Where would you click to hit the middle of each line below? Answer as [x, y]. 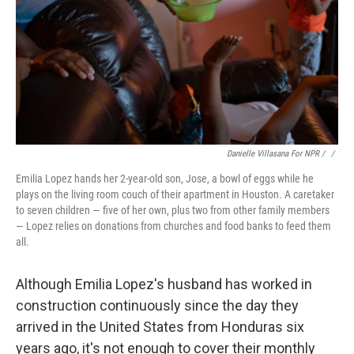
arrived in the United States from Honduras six [160, 327]
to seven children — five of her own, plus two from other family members [173, 210]
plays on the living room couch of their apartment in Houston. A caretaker [175, 194]
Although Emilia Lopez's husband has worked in [164, 284]
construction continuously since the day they [157, 305]
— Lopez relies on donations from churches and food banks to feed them [173, 226]
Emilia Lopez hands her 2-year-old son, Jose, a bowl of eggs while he [165, 179]
